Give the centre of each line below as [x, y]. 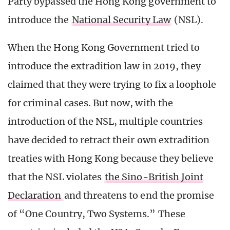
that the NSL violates [56, 177]
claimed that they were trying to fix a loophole [112, 84]
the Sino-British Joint [154, 177]
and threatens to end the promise [139, 195]
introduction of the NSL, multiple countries [106, 121]
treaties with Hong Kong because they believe [111, 158]
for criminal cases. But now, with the [90, 103]
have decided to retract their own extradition [109, 140]
